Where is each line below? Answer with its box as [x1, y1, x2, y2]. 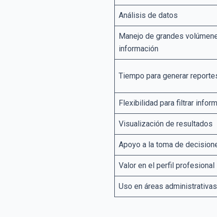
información [119, 44, 158, 54]
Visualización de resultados [119, 119, 213, 129]
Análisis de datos [119, 11, 178, 20]
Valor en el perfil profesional [119, 161, 215, 170]
